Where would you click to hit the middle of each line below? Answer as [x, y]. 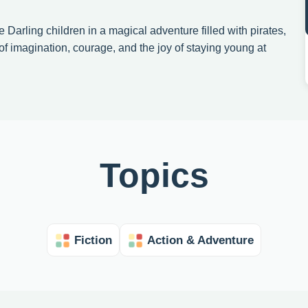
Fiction [93, 240]
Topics [154, 176]
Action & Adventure [200, 240]
